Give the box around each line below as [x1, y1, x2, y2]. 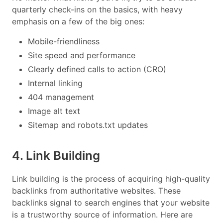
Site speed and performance [28, 50, 135, 61]
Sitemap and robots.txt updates [28, 120, 148, 130]
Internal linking [28, 78, 83, 89]
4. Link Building [12, 148, 100, 163]
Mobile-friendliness [28, 36, 100, 47]
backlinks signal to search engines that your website [12, 198, 210, 208]
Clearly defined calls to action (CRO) [28, 64, 166, 75]
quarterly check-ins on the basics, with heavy [12, 4, 183, 15]
